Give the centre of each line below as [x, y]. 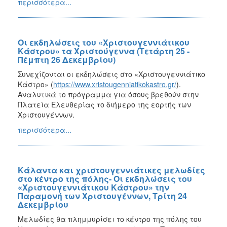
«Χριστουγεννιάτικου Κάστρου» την [93, 187]
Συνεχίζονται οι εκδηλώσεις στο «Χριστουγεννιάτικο [111, 74]
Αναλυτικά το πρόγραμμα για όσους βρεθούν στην [108, 94]
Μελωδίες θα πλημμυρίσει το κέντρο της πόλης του [110, 219]
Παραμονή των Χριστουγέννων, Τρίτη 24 [102, 196]
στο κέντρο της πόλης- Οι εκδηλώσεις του [105, 178]
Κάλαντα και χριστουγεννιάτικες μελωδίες [111, 170]
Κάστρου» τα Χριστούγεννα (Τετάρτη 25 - [104, 51]
